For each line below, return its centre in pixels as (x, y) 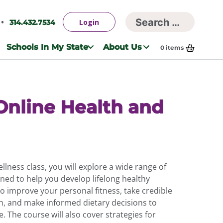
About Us (123, 47)
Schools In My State (47, 47)
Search (142, 27)
